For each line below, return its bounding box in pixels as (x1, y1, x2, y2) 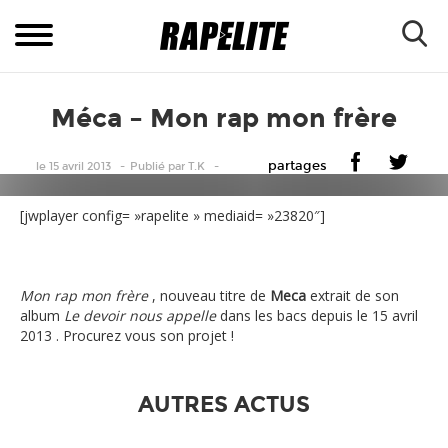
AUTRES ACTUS (138, 391, 310, 418)
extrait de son (306, 286, 399, 305)
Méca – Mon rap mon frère (51, 103, 397, 134)
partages (267, 158, 327, 174)
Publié (129, 160, 165, 173)
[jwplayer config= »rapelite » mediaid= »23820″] (20, 206, 325, 225)
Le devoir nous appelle (64, 306, 220, 325)
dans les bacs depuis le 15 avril (220, 306, 418, 325)
